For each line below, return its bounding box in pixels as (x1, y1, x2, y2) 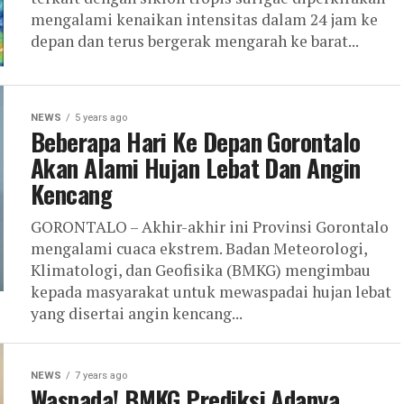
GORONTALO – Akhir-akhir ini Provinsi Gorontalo (31, 216, 389, 237)
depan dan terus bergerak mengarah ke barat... (31, 31, 359, 51)
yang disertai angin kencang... (31, 303, 243, 324)
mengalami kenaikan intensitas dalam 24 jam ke (31, 9, 378, 30)
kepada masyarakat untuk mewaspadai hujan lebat (31, 281, 391, 302)
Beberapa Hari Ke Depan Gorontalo (31, 124, 361, 160)
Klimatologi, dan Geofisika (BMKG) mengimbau (31, 260, 371, 280)
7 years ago (75, 370, 127, 381)
